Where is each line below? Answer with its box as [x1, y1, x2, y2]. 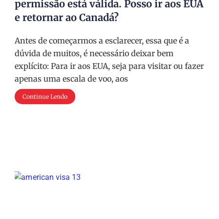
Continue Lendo [22, 93, 67, 100]
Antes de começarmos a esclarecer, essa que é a [15, 36, 189, 45]
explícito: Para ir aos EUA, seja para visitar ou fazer [15, 61, 204, 71]
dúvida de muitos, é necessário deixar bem [15, 48, 174, 58]
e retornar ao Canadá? [15, 11, 119, 23]
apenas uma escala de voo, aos [15, 74, 128, 84]
